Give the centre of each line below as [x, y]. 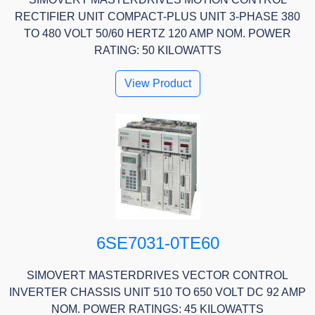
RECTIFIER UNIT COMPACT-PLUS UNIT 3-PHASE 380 [157, 17]
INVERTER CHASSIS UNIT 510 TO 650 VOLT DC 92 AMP [157, 292]
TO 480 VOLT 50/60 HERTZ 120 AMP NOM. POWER [157, 34]
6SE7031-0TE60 [157, 243]
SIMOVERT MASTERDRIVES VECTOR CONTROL [157, 276]
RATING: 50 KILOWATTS [157, 51]
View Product [157, 84]
